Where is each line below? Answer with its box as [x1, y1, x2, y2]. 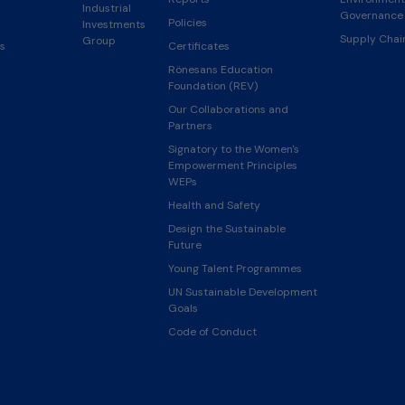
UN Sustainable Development [167, 284, 317, 299]
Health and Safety [167, 197, 260, 212]
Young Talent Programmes [167, 260, 302, 276]
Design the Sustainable [167, 221, 286, 236]
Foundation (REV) [167, 78, 258, 93]
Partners [167, 118, 212, 133]
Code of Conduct [167, 324, 257, 339]
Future [167, 237, 202, 252]
